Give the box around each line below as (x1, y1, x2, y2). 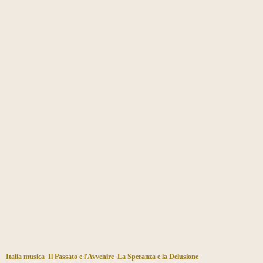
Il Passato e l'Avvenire (48, 252, 114, 261)
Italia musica (6, 252, 45, 261)
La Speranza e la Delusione (117, 252, 198, 261)
